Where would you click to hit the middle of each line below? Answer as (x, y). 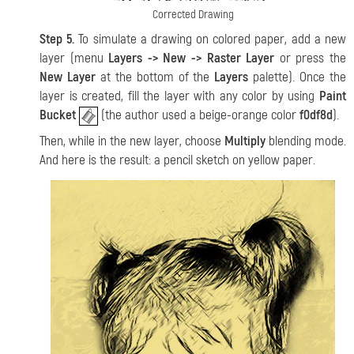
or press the (311, 58)
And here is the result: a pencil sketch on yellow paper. (177, 160)
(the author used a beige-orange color (199, 115)
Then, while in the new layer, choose (132, 141)
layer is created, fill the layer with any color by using (179, 96)
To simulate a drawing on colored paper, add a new (211, 40)
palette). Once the (298, 77)
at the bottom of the (155, 77)
